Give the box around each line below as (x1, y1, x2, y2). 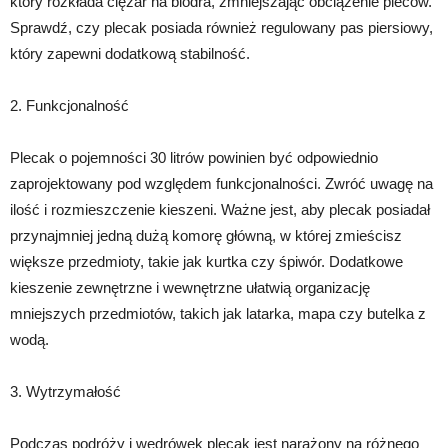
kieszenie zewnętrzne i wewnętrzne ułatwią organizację (10, 279, 370, 297)
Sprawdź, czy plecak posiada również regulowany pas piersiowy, (10, 19, 433, 37)
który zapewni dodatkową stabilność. (10, 45, 250, 63)
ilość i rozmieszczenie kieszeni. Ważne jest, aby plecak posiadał (10, 201, 430, 219)
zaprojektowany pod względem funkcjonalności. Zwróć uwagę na (10, 175, 433, 193)
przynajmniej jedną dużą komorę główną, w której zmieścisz (10, 227, 402, 245)
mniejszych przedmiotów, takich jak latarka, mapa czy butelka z (10, 305, 426, 323)
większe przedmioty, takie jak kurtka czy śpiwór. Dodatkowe (10, 253, 403, 271)
